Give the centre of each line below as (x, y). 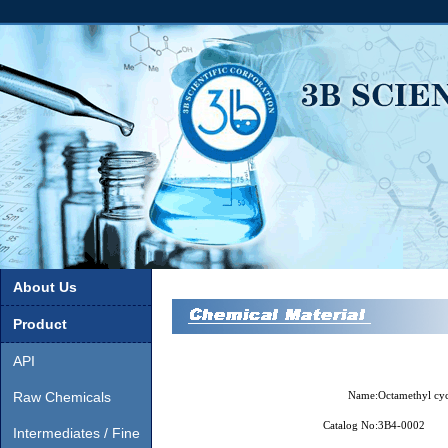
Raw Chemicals (62, 397)
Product (40, 324)
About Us (45, 287)
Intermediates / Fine (76, 433)
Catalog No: (351, 425)
